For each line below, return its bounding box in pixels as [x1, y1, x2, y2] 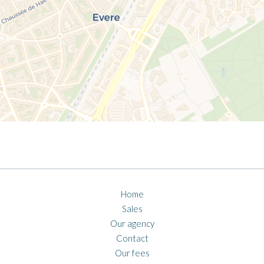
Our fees [114, 247, 150, 258]
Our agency [110, 218, 154, 229]
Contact [115, 233, 148, 243]
